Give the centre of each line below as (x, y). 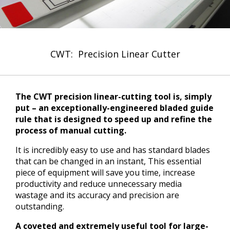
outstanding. (40, 206)
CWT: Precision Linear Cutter (115, 54)
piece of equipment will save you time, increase (105, 172)
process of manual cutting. (71, 130)
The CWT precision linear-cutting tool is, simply (113, 96)
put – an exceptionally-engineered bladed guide (114, 108)
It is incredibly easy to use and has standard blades (113, 150)
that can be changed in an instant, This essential (108, 161)
